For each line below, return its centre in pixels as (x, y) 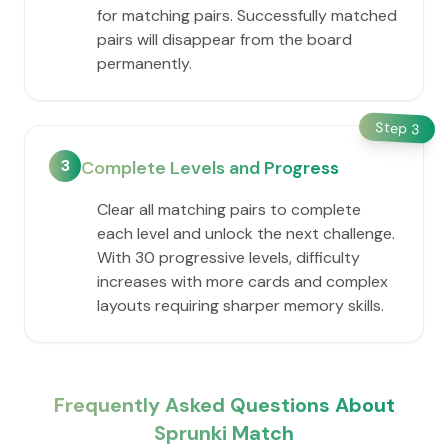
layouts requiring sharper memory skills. (240, 305)
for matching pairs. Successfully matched (247, 15)
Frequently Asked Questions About (224, 405)
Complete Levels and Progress (210, 168)
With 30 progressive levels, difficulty (228, 257)
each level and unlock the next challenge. (246, 233)
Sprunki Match (224, 433)
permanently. (144, 63)
